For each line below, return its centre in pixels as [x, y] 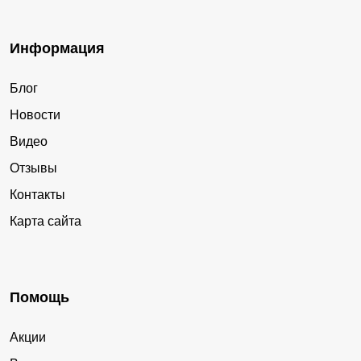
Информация [57, 49]
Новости [35, 115]
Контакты [37, 195]
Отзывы [33, 168]
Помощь [39, 298]
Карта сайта [46, 222]
